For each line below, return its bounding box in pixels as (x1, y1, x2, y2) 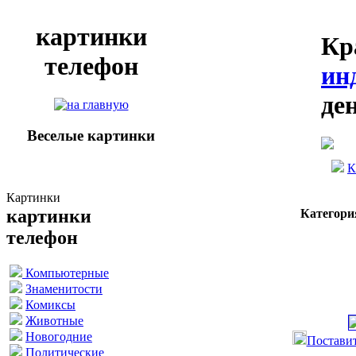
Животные (25, 313, 83, 327)
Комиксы (25, 297, 75, 311)
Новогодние (25, 329, 92, 343)
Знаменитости (25, 281, 103, 296)
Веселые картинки (27, 127, 155, 145)
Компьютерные (22, 265, 109, 280)
